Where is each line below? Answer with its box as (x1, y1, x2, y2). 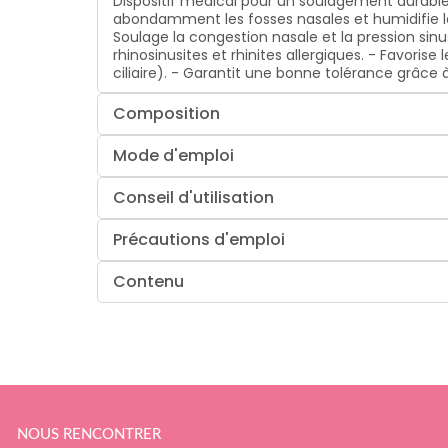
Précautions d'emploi (113, 227, 286, 251)
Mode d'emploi (113, 143, 235, 167)
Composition (113, 101, 221, 125)
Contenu (113, 269, 185, 293)
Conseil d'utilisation (113, 185, 275, 209)
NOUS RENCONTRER (17, 427, 161, 443)
